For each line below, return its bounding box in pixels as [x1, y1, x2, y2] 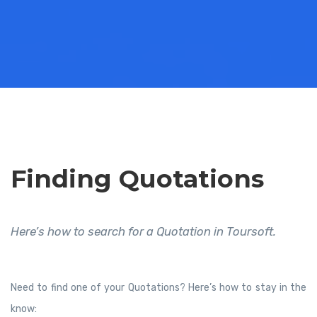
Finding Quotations [11, 163, 264, 194]
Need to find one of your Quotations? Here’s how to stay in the [11, 282, 306, 294]
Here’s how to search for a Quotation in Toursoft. [11, 224, 276, 238]
